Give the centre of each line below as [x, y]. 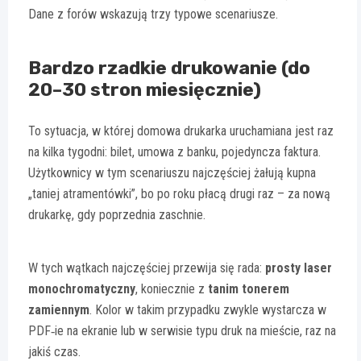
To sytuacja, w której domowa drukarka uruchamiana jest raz [181, 131]
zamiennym [59, 310]
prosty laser [299, 268]
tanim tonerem [249, 289]
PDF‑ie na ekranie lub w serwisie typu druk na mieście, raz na [182, 331]
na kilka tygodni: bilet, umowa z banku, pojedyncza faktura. [174, 152]
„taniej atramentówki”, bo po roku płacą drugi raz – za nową [179, 194]
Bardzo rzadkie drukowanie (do [169, 68]
